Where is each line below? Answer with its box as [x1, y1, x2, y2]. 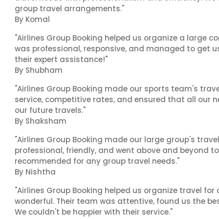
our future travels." [15, 105, 86, 115]
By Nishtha [15, 167, 56, 177]
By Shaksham [15, 116, 66, 126]
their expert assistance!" [15, 54, 108, 65]
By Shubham [15, 65, 63, 75]
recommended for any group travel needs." [15, 156, 179, 166]
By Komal [15, 14, 50, 24]
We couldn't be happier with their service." [15, 207, 173, 217]
